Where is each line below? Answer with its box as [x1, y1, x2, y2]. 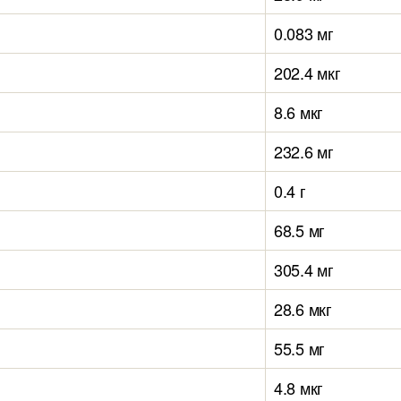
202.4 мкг [274, 61, 341, 84]
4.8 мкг [274, 376, 324, 399]
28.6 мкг [274, 297, 332, 320]
